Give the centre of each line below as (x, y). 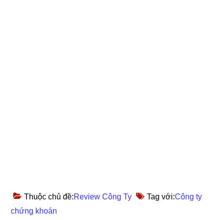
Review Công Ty (103, 196)
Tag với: (161, 196)
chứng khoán (34, 211)
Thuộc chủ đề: (49, 196)
